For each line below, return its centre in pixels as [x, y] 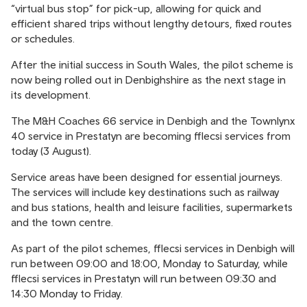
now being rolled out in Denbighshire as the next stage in [148, 79]
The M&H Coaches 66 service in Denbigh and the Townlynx [153, 121]
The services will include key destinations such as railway [145, 192]
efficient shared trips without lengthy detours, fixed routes [151, 23]
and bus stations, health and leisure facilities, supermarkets [152, 207]
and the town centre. [62, 222]
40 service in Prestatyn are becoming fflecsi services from [151, 136]
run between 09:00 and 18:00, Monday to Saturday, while [149, 263]
